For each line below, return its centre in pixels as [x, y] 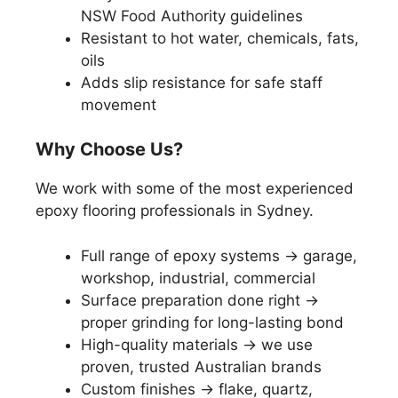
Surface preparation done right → [200, 300]
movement [119, 104]
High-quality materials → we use [197, 344]
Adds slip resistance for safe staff [202, 82]
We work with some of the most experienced [195, 188]
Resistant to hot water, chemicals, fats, [220, 38]
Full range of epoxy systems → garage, [219, 255]
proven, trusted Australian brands [201, 366]
